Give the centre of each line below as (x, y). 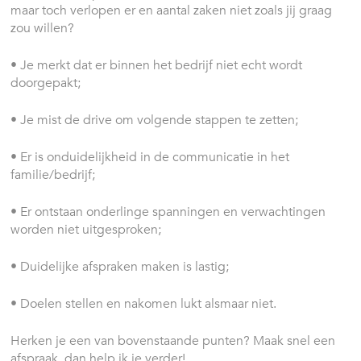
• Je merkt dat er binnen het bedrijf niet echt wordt (157, 65)
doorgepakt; (46, 83)
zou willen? (43, 28)
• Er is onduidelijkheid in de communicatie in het (150, 157)
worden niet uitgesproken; (86, 229)
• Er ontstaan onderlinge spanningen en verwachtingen (168, 212)
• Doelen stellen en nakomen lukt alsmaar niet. (144, 303)
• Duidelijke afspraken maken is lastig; (120, 266)
